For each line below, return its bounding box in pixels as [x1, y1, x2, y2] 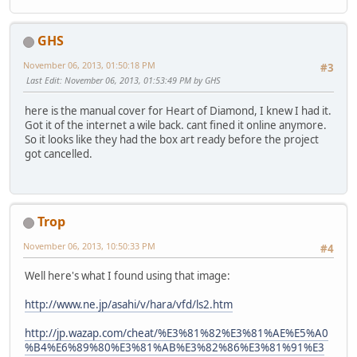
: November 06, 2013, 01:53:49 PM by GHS [60, 74, 220, 87]
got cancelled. [25, 146, 95, 161]
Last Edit [26, 74, 60, 87]
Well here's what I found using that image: [25, 269, 230, 284]
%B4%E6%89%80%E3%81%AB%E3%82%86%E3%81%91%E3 [25, 340, 324, 355]
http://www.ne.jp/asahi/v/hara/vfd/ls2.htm [25, 297, 233, 312]
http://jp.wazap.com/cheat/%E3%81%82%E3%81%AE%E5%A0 [25, 326, 328, 341]
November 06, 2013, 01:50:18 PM [23, 59, 155, 72]
